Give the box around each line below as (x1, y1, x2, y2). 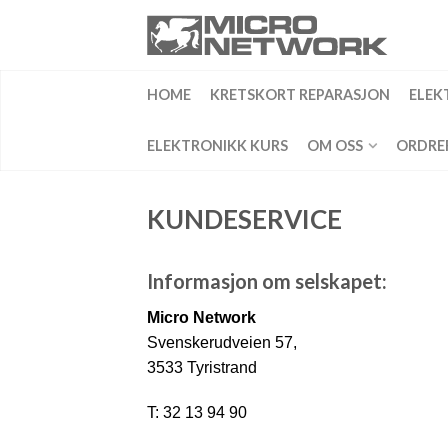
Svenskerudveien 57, (147, 334, 297, 351)
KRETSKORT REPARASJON (210, 86, 390, 103)
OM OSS (307, 137, 363, 154)
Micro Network (147, 309, 256, 326)
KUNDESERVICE (147, 203, 342, 235)
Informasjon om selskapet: (147, 269, 387, 293)
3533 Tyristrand (147, 359, 257, 376)
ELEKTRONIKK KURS (147, 137, 288, 154)
